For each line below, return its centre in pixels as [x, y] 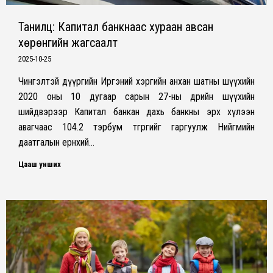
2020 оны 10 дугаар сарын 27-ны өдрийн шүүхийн [136, 97]
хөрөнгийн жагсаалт [68, 43]
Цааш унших [40, 165]
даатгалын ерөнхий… [56, 143]
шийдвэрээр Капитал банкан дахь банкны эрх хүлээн [136, 112]
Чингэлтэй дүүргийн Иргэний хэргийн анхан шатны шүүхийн [136, 82]
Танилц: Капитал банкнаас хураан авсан [116, 27]
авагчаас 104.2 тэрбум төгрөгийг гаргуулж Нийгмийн [136, 127]
